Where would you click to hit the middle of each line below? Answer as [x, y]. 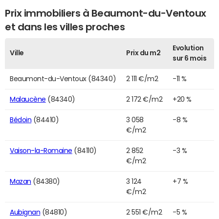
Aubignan [25, 212]
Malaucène [28, 99]
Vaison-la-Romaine [41, 151]
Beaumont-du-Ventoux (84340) [63, 79]
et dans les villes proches [65, 27]
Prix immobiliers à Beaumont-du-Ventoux [106, 13]
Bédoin [21, 120]
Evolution [188, 48]
